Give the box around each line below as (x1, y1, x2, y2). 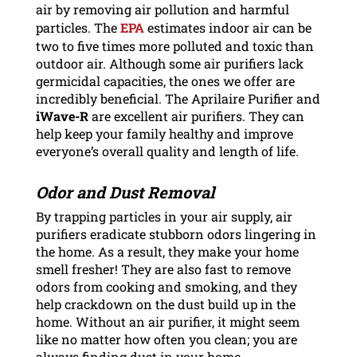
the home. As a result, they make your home (35, 242, 299, 260)
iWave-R (35, 107, 88, 124)
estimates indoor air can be (147, 18, 312, 36)
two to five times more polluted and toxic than (35, 37, 314, 54)
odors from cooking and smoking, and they (35, 277, 297, 295)
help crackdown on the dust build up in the (35, 295, 296, 312)
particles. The (35, 18, 120, 36)
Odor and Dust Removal (35, 181, 214, 202)
